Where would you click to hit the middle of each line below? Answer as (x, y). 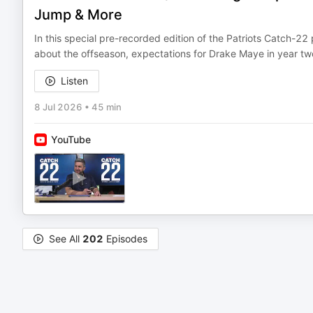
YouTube (71, 139)
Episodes (125, 239)
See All (66, 239)
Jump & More (78, 15)
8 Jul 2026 (58, 107)
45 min (107, 107)
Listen (74, 81)
